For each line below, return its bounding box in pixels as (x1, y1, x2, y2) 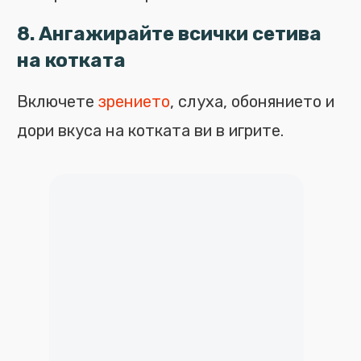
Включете (17, 92, 98, 111)
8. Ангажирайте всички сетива (17, 23, 322, 45)
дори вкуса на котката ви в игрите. (17, 121, 284, 140)
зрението (98, 92, 170, 111)
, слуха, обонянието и (170, 92, 334, 111)
